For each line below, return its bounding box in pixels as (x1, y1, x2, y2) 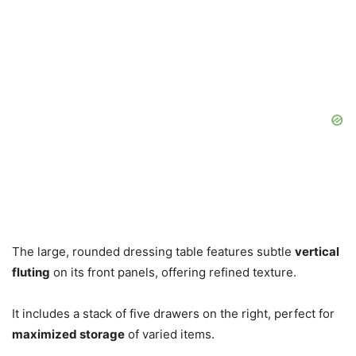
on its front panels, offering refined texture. (50, 265, 296, 281)
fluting (12, 265, 50, 281)
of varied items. (125, 327, 215, 342)
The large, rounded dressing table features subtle (12, 244, 295, 260)
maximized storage (12, 327, 125, 342)
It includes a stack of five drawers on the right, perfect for (12, 306, 335, 322)
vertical (295, 244, 339, 260)
